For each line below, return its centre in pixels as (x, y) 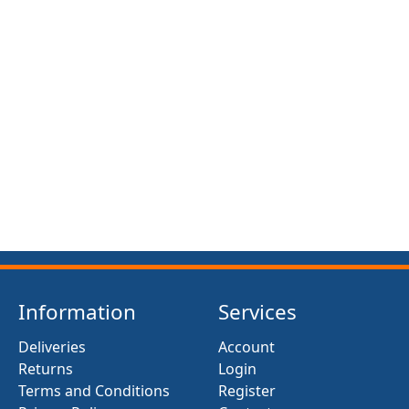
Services (257, 311)
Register (247, 390)
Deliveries (52, 346)
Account (246, 346)
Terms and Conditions (94, 390)
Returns (46, 368)
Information (77, 311)
